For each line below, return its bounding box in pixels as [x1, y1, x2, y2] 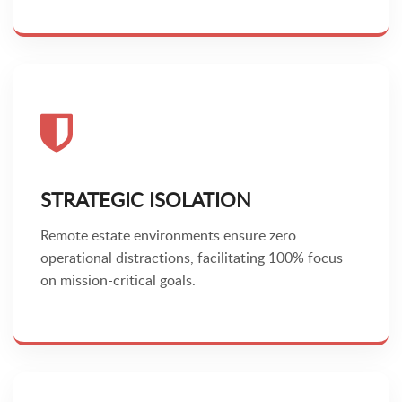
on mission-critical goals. [40, 273, 196, 288]
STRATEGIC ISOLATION [40, 190, 251, 211]
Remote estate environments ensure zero [40, 228, 296, 243]
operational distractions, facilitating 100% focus [40, 250, 343, 266]
